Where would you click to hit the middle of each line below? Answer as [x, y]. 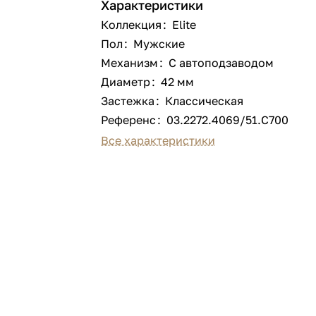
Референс [129, 120]
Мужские [159, 44]
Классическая [205, 101]
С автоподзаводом [221, 63]
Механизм [130, 63]
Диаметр [126, 82]
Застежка [128, 101]
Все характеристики [158, 140]
